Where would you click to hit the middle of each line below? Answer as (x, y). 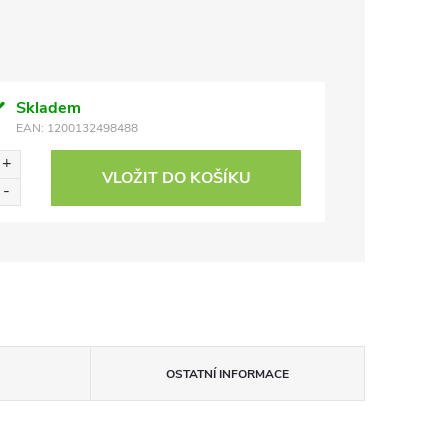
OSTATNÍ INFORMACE (227, 374)
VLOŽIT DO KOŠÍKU (176, 178)
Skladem (48, 108)
